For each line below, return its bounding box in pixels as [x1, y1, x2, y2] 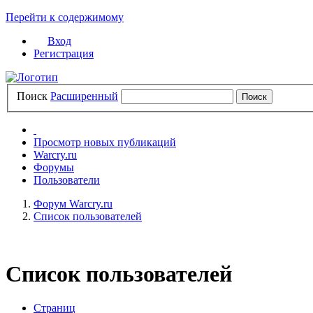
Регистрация [34, 48, 94, 59]
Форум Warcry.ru [34, 197, 112, 210]
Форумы [34, 161, 74, 173]
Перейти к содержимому [6, 11, 124, 23]
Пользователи [34, 173, 100, 186]
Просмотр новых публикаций [34, 136, 176, 148]
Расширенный [50, 89, 118, 102]
